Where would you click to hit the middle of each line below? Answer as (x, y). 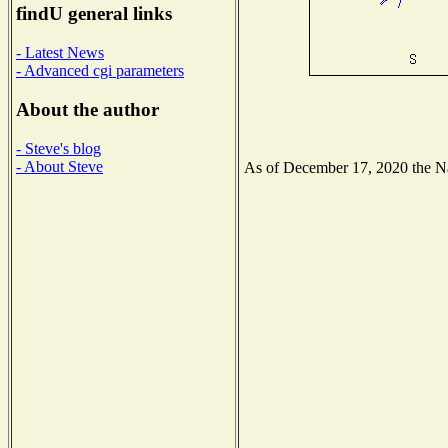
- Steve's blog (58, 148)
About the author (87, 109)
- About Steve (59, 166)
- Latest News (60, 53)
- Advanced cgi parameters (100, 71)
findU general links (94, 14)
